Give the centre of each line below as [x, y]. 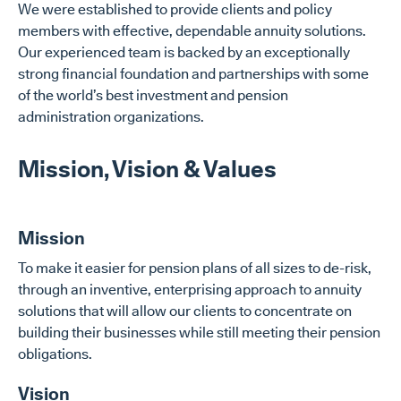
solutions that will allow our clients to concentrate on [185, 311]
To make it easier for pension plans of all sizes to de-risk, [195, 268]
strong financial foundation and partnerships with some [193, 74]
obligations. [55, 354]
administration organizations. [111, 117]
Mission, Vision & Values [147, 169]
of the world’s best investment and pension [153, 95]
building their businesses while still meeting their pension [199, 333]
